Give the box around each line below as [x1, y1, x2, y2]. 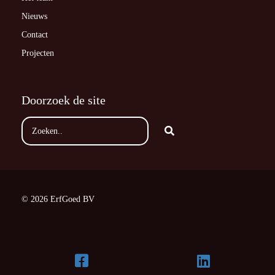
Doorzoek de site [21, 93, 106, 107]
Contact [21, 30, 48, 40]
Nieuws [21, 12, 47, 21]
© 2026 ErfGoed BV [21, 195, 95, 204]
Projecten [21, 48, 54, 58]
